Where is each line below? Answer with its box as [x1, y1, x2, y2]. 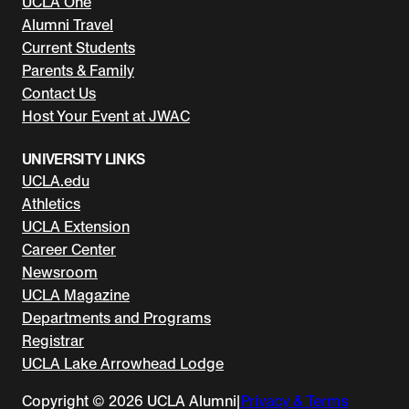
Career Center [22, 240, 116, 258]
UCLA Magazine [22, 286, 130, 304]
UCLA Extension [22, 217, 130, 236]
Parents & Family [22, 61, 134, 79]
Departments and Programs [22, 309, 211, 327]
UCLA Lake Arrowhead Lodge [22, 354, 224, 372]
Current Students [22, 38, 135, 57]
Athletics [22, 194, 80, 213]
